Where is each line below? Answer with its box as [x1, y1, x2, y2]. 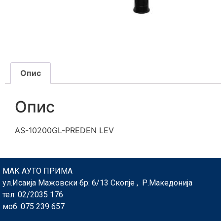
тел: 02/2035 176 [2, 190, 63, 200]
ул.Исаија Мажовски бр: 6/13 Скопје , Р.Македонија [2, 178, 192, 188]
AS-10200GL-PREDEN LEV [15, 125, 114, 135]
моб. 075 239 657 [2, 202, 65, 212]
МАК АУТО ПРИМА [2, 166, 73, 176]
